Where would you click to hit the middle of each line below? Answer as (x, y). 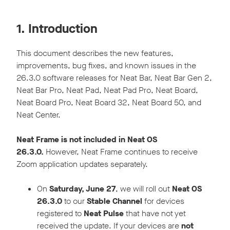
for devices (163, 201)
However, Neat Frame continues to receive (121, 151)
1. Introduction (57, 28)
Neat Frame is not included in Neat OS (87, 139)
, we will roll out (144, 188)
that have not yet (155, 213)
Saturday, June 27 (82, 188)
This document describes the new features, (95, 53)
